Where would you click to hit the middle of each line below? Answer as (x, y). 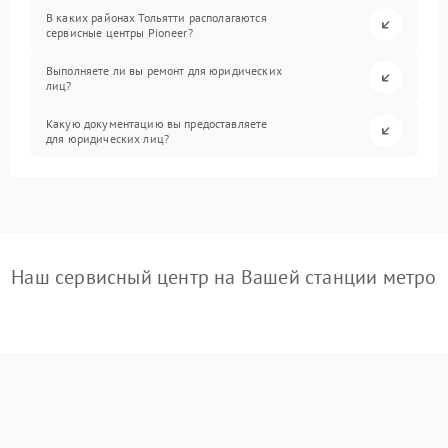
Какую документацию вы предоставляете (157, 123)
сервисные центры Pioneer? (119, 32)
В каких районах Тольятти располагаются (156, 17)
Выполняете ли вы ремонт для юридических (164, 70)
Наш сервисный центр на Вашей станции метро (224, 277)
